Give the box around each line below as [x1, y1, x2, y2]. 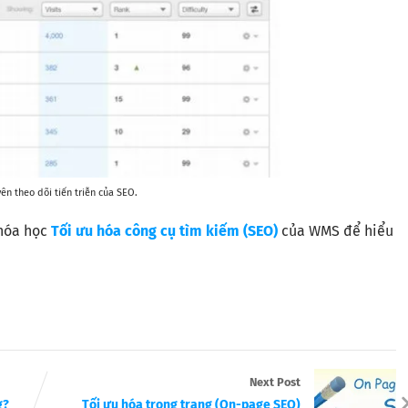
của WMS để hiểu [278, 221, 393, 240]
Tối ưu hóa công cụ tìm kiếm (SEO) [51, 221, 278, 240]
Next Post [249, 374, 301, 389]
